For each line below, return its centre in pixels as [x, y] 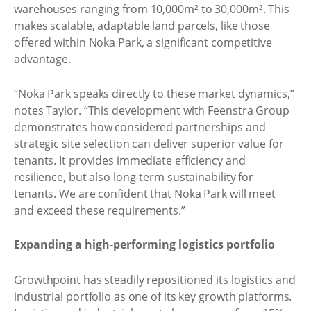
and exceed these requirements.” [100, 210]
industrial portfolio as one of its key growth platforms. [153, 296]
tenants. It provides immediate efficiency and [130, 160]
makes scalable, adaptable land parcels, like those [142, 26]
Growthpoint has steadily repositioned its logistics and [155, 279]
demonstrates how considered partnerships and [140, 127]
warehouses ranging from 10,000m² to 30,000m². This [152, 9]
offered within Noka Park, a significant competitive [143, 42]
